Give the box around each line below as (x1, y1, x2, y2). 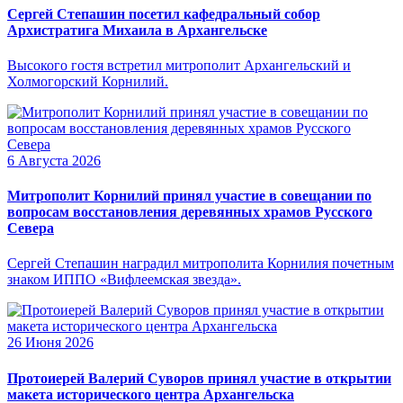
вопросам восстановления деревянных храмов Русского (7, 204, 372, 220)
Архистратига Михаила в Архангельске (7, 22, 267, 38)
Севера (7, 220, 54, 237)
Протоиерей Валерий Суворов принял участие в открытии (7, 370, 391, 386)
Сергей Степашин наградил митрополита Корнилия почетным (7, 255, 394, 272)
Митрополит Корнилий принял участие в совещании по (7, 188, 372, 204)
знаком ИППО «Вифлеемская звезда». (7, 272, 241, 288)
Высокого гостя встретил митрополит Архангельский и (7, 57, 351, 73)
